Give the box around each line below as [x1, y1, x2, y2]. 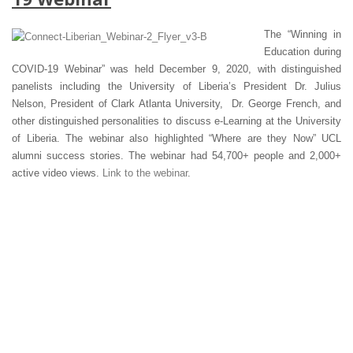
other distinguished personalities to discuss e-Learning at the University [12, 114, 341, 127]
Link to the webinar [102, 166, 188, 179]
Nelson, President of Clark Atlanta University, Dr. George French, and [12, 97, 341, 110]
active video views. [12, 166, 102, 179]
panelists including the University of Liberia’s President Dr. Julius [12, 80, 341, 92]
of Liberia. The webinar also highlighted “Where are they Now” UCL [12, 132, 341, 144]
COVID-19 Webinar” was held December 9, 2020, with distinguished [12, 62, 341, 75]
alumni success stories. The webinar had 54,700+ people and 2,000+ [12, 149, 341, 162]
